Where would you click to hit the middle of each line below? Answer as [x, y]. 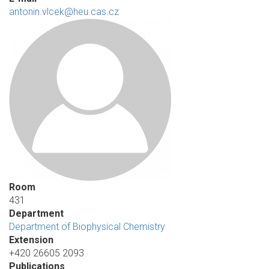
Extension [31, 240]
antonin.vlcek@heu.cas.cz [64, 12]
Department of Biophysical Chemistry [87, 227]
